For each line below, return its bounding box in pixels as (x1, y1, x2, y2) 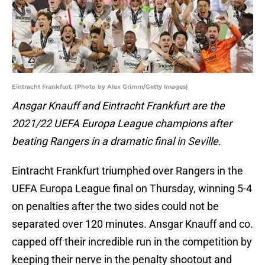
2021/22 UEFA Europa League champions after (12, 117, 232, 130)
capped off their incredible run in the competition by (12, 235, 252, 248)
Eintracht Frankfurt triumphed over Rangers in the (12, 164, 243, 177)
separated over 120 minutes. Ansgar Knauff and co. (12, 218, 253, 231)
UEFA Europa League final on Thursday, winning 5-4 (12, 182, 252, 195)
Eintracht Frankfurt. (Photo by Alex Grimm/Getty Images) (12, 83, 188, 91)
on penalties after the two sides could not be (12, 200, 219, 213)
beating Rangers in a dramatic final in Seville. (12, 135, 221, 148)
